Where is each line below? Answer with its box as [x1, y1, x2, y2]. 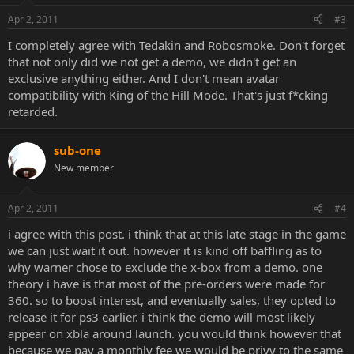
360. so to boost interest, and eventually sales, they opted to [8, 292, 336, 308]
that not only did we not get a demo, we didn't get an [8, 53, 296, 70]
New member [54, 160, 114, 175]
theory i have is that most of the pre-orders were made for [8, 276, 325, 292]
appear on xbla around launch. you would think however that [8, 326, 341, 341]
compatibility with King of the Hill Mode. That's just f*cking [8, 86, 328, 103]
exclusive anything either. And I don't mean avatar [8, 70, 280, 86]
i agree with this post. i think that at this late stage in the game [8, 226, 346, 242]
